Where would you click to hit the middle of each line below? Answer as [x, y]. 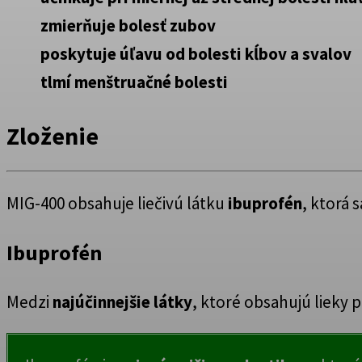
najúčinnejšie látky [122, 301]
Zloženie [53, 135]
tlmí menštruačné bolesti [134, 82]
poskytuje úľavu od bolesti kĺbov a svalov [196, 54]
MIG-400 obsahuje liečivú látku [117, 203]
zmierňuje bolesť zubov [128, 26]
